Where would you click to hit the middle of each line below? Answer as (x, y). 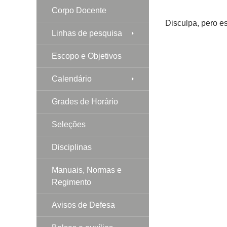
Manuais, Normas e (87, 170)
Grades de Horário (85, 101)
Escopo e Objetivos (87, 56)
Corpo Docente (79, 10)
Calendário (72, 79)
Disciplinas (72, 147)
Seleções (69, 124)
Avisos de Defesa (83, 205)
